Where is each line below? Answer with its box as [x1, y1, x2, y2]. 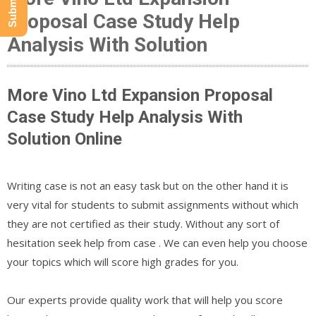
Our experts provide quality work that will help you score [7, 292, 283, 307]
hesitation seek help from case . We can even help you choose [7, 235, 308, 250]
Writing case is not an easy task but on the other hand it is [7, 178, 288, 193]
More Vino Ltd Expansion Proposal [7, 85, 273, 105]
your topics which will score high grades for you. [7, 254, 238, 269]
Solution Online [7, 128, 122, 149]
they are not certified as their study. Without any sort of [7, 216, 279, 231]
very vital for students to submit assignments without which [7, 197, 298, 212]
